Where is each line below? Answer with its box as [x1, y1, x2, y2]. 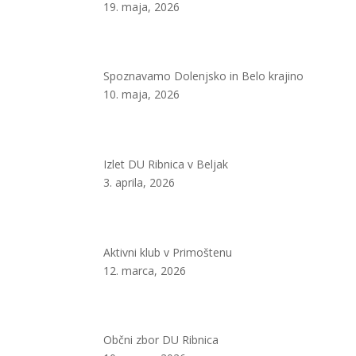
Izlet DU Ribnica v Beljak [103, 157, 229, 172]
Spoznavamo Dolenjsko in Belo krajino [103, 68, 304, 84]
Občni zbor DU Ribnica [103, 332, 219, 348]
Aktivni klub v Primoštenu [103, 244, 233, 260]
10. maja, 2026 [103, 87, 180, 103]
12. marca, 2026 [103, 262, 187, 278]
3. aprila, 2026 [103, 175, 176, 191]
